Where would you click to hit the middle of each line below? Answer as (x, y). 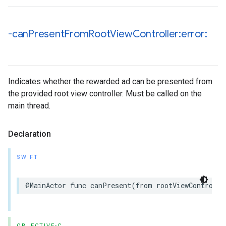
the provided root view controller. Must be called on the (105, 94)
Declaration (30, 134)
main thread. (29, 106)
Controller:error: (170, 34)
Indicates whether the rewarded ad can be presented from (110, 81)
